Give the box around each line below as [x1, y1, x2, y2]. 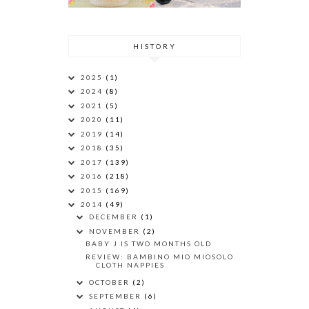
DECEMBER [89, 212, 141, 221]
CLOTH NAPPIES [96, 261, 165, 270]
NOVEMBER [89, 226, 143, 235]
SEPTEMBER [89, 292, 144, 301]
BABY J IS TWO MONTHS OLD [86, 239, 212, 248]
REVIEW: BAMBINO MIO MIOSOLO [86, 252, 234, 261]
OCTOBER [89, 277, 132, 286]
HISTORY [132, 42, 177, 51]
